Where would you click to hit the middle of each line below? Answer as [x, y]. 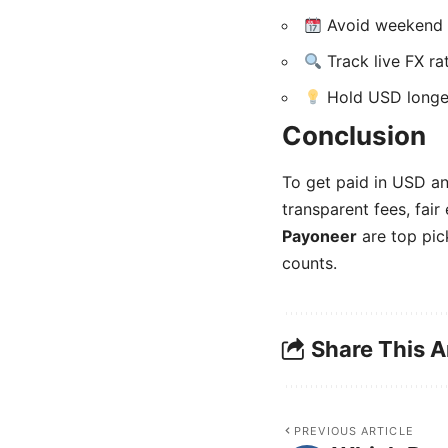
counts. [309, 262]
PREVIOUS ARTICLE [354, 430]
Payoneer [319, 235]
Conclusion [354, 136]
